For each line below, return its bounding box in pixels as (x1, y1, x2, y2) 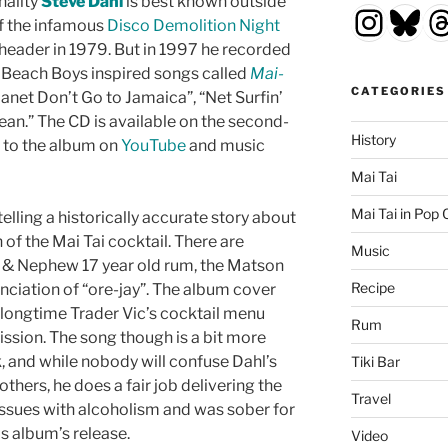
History (350, 131, 396, 149)
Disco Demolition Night (107, 16, 280, 36)
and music (186, 136, 265, 156)
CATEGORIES (350, 84, 446, 99)
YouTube (121, 136, 186, 156)
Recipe (350, 279, 395, 297)
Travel (350, 390, 391, 408)
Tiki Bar (350, 353, 400, 371)
